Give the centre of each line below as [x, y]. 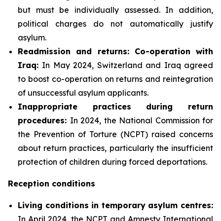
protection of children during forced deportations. [112, 162]
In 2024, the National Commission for [141, 120]
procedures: [44, 120]
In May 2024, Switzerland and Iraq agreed [128, 65]
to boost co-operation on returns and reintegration [115, 79]
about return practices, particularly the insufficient [115, 148]
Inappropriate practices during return [115, 106]
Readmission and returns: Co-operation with [115, 51]
